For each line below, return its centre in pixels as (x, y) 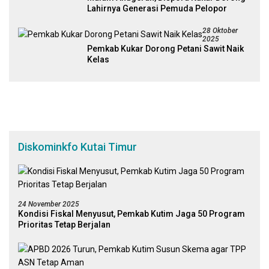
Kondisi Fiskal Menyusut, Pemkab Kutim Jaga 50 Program (131, 214)
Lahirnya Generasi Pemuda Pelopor (157, 9)
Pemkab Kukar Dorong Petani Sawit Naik (165, 49)
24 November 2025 (49, 204)
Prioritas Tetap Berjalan (64, 225)
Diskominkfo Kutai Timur (77, 147)
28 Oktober (220, 31)
